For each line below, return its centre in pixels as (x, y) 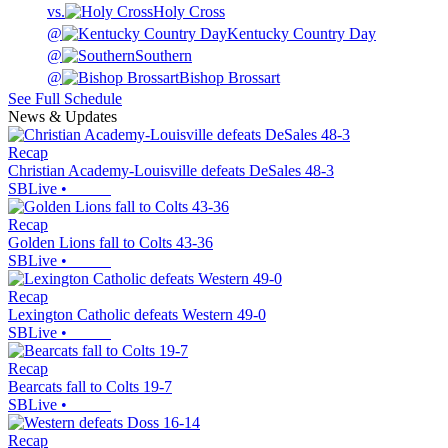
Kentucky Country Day (301, 34)
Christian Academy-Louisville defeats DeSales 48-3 (171, 171)
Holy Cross (189, 12)
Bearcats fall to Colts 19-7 (90, 387)
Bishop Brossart (229, 78)
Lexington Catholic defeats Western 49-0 (137, 315)
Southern (163, 56)
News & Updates (62, 117)
